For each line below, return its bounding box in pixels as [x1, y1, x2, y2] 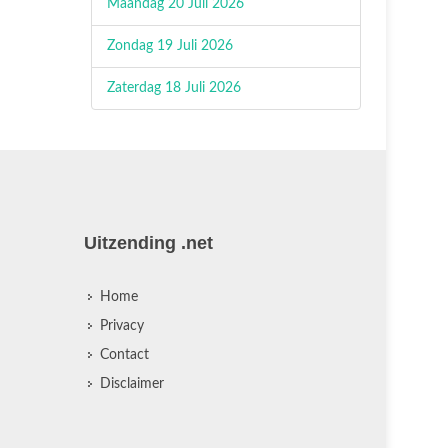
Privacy [99, 319, 144, 333]
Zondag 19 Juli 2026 [107, 39, 233, 53]
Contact [99, 348, 149, 362]
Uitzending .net [83, 233, 213, 253]
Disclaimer [99, 377, 164, 391]
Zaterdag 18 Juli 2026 [107, 81, 241, 95]
